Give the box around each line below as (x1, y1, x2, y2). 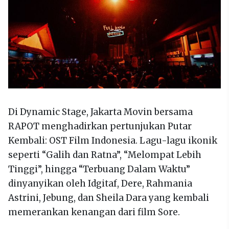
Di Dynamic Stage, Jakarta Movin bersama (8, 106, 193, 118)
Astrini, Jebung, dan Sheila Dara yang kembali (8, 192, 209, 203)
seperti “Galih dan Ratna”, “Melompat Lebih (8, 149, 201, 161)
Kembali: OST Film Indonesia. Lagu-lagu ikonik (8, 134, 217, 146)
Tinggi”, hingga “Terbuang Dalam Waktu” (8, 163, 190, 175)
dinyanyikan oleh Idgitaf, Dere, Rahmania (8, 177, 192, 189)
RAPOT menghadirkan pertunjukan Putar (8, 120, 192, 132)
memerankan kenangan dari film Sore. (8, 206, 180, 218)
